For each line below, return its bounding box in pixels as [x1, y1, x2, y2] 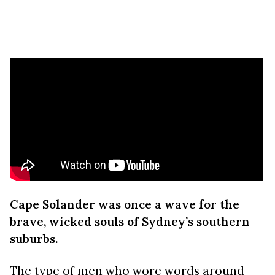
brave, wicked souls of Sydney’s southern [10, 214, 250, 229]
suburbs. [10, 231, 58, 246]
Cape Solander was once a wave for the [10, 197, 239, 212]
